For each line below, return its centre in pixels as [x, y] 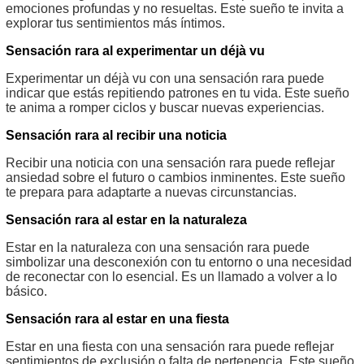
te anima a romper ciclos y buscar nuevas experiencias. [165, 107]
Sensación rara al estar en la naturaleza [126, 219]
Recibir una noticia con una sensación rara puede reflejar [170, 162]
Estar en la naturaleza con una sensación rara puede [158, 247]
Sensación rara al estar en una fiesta [117, 318]
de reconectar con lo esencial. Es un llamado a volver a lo [171, 276]
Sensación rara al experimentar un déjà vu [135, 50]
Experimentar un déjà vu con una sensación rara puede [165, 78]
